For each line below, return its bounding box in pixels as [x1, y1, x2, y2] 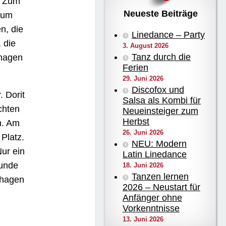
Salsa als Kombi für [123, 95, 201, 105]
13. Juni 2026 [123, 215, 163, 223]
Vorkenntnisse [123, 203, 180, 213]
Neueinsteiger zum [123, 105, 198, 116]
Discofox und [132, 84, 184, 95]
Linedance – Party [132, 29, 205, 40]
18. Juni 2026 [123, 161, 163, 169]
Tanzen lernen [132, 171, 189, 182]
